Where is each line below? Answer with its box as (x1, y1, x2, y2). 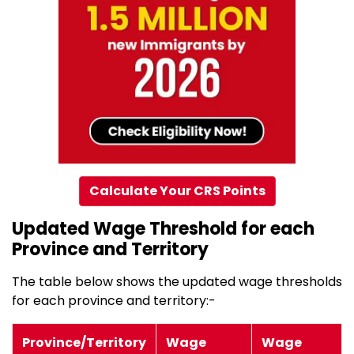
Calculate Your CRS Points (88, 182, 265, 201)
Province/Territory (22, 333, 146, 352)
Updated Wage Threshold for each (12, 217, 314, 242)
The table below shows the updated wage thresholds (12, 273, 342, 292)
